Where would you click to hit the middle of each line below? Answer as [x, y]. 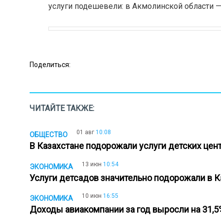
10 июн [92, 196]
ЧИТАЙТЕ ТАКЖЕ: [62, 108]
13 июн [92, 164]
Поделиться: [50, 64]
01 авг [85, 132]
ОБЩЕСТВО [49, 135]
